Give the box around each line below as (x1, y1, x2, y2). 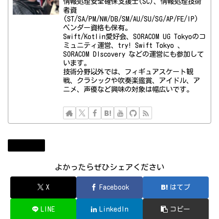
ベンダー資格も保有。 (63, 24, 132, 32)
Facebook (99, 183, 129, 191)
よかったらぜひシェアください (55, 163, 164, 172)
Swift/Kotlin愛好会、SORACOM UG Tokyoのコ (63, 33, 206, 41)
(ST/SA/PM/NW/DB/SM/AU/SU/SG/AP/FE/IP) (63, 15, 199, 23)
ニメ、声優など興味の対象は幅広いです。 (63, 86, 194, 93)
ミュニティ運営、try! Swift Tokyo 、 (63, 42, 185, 49)
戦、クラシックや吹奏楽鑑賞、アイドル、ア (63, 77, 200, 85)
